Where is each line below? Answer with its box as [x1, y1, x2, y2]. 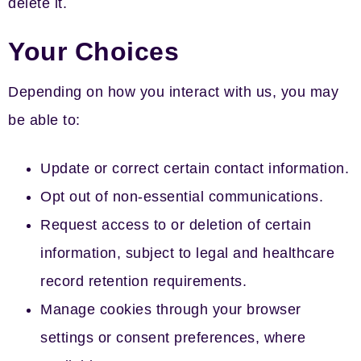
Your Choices [8, 37, 179, 66]
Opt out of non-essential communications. [40, 189, 323, 205]
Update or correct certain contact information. [40, 160, 349, 176]
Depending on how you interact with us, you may [8, 84, 338, 100]
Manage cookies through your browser [40, 301, 301, 317]
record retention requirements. [40, 273, 247, 289]
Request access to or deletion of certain [40, 217, 311, 233]
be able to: [8, 112, 81, 128]
